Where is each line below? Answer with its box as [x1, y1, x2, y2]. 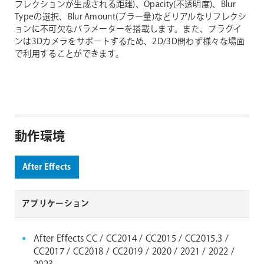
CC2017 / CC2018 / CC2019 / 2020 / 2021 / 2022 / [34, 246, 235, 259]
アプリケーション [22, 198, 90, 210]
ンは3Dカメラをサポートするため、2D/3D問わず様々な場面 [15, 36, 245, 48]
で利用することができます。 [15, 48, 124, 61]
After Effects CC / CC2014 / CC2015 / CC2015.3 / [34, 233, 229, 246]
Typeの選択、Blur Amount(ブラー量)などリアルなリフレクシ [15, 11, 247, 24]
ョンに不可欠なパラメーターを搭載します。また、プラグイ [15, 24, 242, 36]
